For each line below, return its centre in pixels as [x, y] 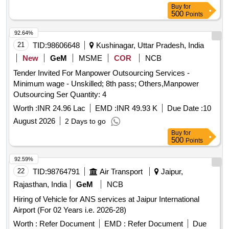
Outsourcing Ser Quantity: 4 [88, 95]
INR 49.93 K [137, 108]
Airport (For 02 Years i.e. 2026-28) [70, 210]
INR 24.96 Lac [61, 108]
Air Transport [121, 172]
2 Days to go [85, 121]
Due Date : [185, 108]
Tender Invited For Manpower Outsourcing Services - [101, 73]
